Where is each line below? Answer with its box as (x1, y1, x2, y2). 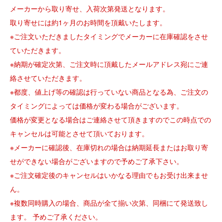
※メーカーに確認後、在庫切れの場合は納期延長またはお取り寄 (10, 142, 208, 153)
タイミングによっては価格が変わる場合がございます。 (10, 101, 183, 111)
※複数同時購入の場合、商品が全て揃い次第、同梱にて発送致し (10, 198, 208, 208)
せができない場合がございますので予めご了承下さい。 (10, 156, 183, 166)
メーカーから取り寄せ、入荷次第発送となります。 (10, 3, 169, 14)
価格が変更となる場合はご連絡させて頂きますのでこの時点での (10, 114, 211, 125)
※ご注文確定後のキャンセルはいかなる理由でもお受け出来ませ (10, 170, 208, 180)
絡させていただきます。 (10, 73, 86, 83)
